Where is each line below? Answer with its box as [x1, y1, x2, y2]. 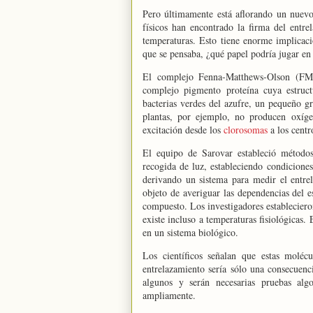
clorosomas [224, 123, 268, 136]
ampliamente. [143, 289, 196, 302]
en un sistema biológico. [143, 226, 238, 239]
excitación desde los [143, 123, 224, 136]
